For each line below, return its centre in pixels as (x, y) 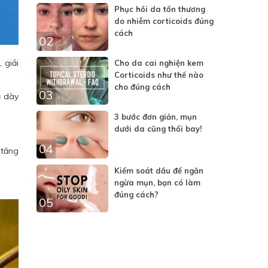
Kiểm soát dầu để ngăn (159, 170)
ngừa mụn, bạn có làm (157, 182)
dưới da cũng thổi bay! (158, 129)
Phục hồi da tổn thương (160, 9)
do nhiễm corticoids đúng (164, 21)
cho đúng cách (142, 87)
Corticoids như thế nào (159, 75)
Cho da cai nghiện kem (159, 63)
